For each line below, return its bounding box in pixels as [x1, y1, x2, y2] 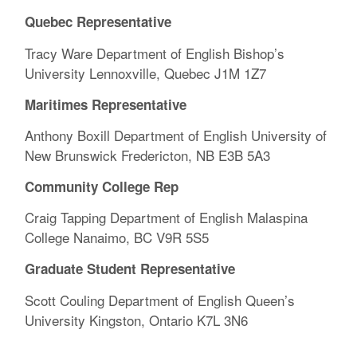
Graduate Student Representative [25, 258, 236, 278]
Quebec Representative [25, 12, 172, 32]
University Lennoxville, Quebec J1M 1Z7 [25, 62, 267, 83]
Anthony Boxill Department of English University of [25, 125, 328, 146]
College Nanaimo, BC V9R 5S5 [25, 227, 210, 248]
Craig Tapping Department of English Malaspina [25, 207, 308, 228]
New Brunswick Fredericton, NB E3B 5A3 [25, 145, 271, 166]
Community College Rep [25, 176, 179, 196]
